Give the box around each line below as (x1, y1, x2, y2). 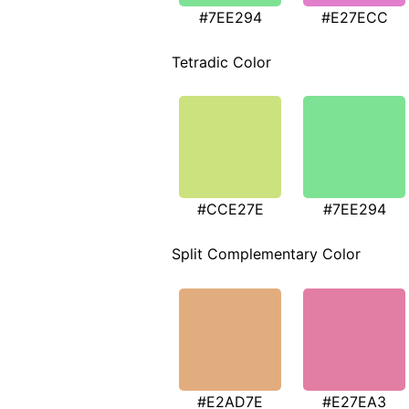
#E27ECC (320, 7, 388, 26)
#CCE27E (196, 200, 264, 219)
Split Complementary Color (172, 245, 361, 264)
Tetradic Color (172, 52, 271, 71)
